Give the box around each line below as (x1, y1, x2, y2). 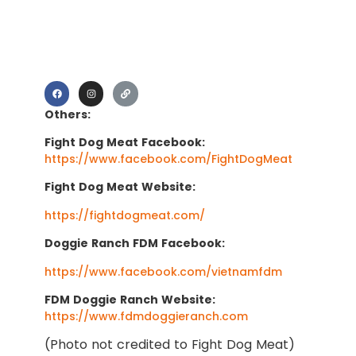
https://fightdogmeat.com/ (44, 207, 205, 223)
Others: (44, 106, 91, 122)
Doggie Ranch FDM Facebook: (44, 235, 225, 252)
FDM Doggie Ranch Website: (44, 292, 215, 308)
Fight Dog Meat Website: (44, 179, 195, 195)
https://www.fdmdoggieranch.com (44, 308, 248, 324)
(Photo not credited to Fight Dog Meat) (44, 335, 295, 354)
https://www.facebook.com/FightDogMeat (44, 151, 292, 168)
